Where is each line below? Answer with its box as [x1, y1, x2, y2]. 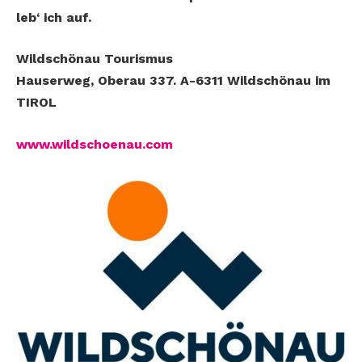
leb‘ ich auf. [16, 9, 95, 25]
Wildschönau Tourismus [16, 51, 173, 67]
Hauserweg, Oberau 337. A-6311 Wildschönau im [16, 73, 330, 89]
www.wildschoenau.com [16, 136, 173, 152]
